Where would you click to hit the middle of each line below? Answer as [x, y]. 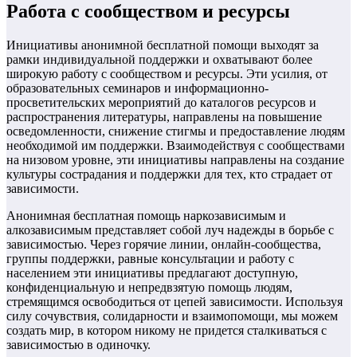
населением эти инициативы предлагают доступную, [152, 273]
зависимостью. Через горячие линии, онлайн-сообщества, [164, 244]
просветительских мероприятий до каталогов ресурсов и [161, 102]
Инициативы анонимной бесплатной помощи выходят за [163, 45]
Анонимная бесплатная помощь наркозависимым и [146, 215]
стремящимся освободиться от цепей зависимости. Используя [175, 301]
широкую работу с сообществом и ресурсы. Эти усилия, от [167, 73]
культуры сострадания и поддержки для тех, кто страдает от [169, 174]
